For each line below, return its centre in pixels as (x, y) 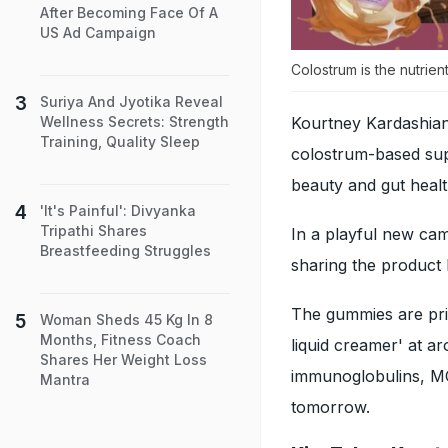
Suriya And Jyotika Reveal (131, 101)
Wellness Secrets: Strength (134, 121)
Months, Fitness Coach (120, 339)
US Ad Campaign (98, 32)
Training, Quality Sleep (120, 141)
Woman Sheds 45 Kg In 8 (126, 319)
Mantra (65, 379)
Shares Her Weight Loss (123, 359)
